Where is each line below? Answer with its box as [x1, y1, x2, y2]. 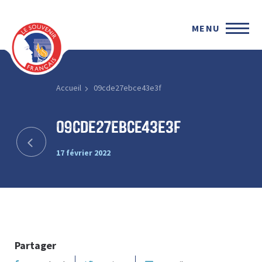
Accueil [56, 82, 81, 93]
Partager [15, 238, 56, 252]
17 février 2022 [56, 147, 111, 158]
